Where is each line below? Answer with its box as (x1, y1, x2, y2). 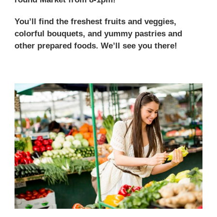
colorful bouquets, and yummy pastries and (15, 29, 182, 38)
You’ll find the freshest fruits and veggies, (15, 17, 176, 26)
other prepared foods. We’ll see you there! (15, 41, 180, 50)
